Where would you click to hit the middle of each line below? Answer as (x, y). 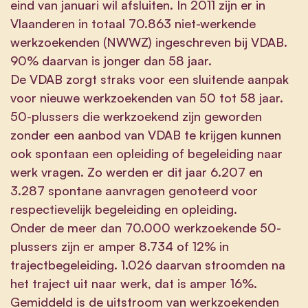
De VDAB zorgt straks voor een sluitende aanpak (150, 79)
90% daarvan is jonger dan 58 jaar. (113, 60)
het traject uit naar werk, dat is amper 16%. (134, 283)
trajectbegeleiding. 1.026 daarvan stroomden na (148, 264)
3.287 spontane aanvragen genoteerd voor (134, 190)
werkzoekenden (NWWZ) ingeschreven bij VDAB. (149, 42)
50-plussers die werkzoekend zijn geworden (136, 116)
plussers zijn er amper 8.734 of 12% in (120, 246)
